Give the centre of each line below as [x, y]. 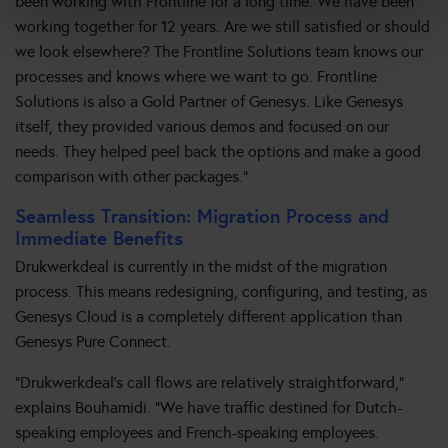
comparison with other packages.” [131, 177]
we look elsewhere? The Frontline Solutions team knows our [219, 52]
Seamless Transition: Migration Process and [202, 216]
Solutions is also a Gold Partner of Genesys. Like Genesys [209, 102]
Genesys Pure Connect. [93, 342]
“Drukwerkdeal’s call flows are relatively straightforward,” [209, 383]
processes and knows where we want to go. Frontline [196, 77]
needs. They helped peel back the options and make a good [218, 152]
